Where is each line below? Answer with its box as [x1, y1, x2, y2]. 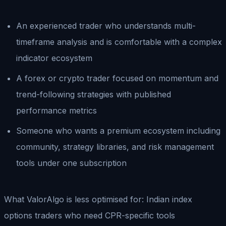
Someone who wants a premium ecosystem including [16, 125, 220, 136]
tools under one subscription [16, 157, 127, 168]
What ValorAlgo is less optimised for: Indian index [4, 194, 192, 204]
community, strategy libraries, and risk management [16, 141, 214, 152]
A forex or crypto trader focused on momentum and [16, 73, 218, 83]
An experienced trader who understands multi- [16, 20, 196, 31]
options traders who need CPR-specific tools [4, 210, 175, 220]
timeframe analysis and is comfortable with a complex [16, 36, 222, 47]
